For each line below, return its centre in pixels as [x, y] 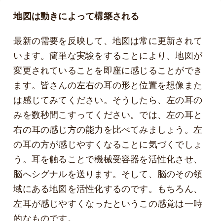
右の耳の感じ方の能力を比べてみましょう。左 [108, 130]
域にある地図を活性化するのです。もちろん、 [108, 189]
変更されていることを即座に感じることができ [108, 71]
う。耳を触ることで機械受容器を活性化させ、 [108, 160]
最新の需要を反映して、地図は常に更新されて [108, 41]
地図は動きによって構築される [76, 16]
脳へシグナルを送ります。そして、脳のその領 [108, 175]
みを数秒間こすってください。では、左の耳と [108, 115]
